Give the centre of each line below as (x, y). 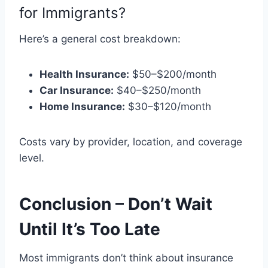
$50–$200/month (173, 74)
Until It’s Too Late (90, 229)
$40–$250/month (157, 90)
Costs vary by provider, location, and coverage (131, 141)
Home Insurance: (82, 106)
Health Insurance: (84, 74)
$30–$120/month (168, 106)
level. (32, 158)
